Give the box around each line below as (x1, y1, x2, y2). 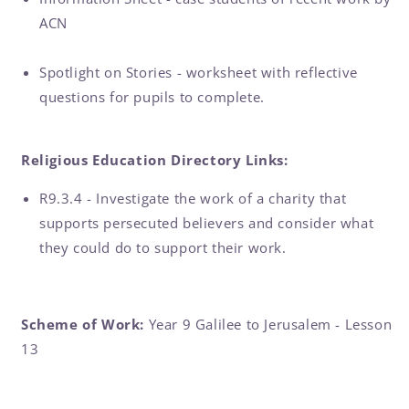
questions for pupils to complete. (39, 88, 269, 106)
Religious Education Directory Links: (21, 151, 288, 169)
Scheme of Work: (21, 315, 149, 333)
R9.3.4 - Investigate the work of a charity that (39, 189, 347, 207)
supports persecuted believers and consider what (39, 214, 374, 232)
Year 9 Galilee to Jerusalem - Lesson (148, 315, 393, 333)
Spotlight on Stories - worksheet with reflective (39, 63, 358, 81)
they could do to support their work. (39, 238, 287, 257)
